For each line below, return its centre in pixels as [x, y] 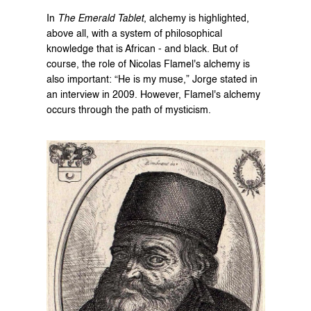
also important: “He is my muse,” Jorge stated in [152, 80]
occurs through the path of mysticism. [128, 111]
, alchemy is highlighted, [196, 19]
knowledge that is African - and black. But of [142, 50]
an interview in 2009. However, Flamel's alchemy [153, 95]
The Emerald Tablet [100, 19]
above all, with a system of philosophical [134, 34]
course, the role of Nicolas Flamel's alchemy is [148, 65]
